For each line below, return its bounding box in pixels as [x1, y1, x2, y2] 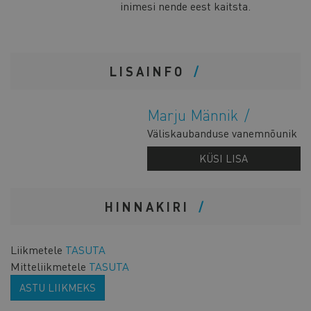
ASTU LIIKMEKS [19, 280, 96, 295]
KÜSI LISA [199, 151, 249, 166]
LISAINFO [110, 63, 190, 80]
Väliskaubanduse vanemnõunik [146, 126, 297, 141]
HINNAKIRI [105, 199, 195, 215]
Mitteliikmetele [10, 259, 86, 274]
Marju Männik [146, 105, 242, 125]
